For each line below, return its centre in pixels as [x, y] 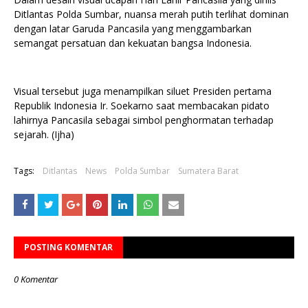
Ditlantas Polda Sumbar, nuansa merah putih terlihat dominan [151, 14]
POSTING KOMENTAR [68, 247]
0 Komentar [36, 279]
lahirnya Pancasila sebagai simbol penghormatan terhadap [144, 120]
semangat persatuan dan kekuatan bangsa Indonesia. [133, 43]
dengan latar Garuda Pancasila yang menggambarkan [133, 28]
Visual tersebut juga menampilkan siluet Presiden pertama [143, 91]
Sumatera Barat [208, 170]
